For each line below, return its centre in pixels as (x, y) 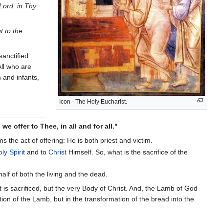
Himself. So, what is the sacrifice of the (127, 152)
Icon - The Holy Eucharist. (93, 101)
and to (36, 152)
